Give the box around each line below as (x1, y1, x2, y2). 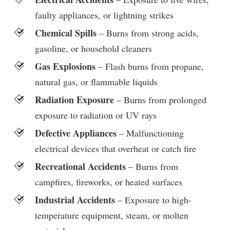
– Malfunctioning (116, 126, 184, 139)
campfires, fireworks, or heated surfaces (34, 175, 182, 188)
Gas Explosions (34, 59, 95, 73)
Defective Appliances (34, 126, 117, 140)
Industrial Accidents (34, 193, 115, 206)
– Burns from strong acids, (99, 26, 199, 39)
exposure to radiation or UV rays (34, 108, 157, 121)
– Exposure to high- (114, 193, 191, 206)
